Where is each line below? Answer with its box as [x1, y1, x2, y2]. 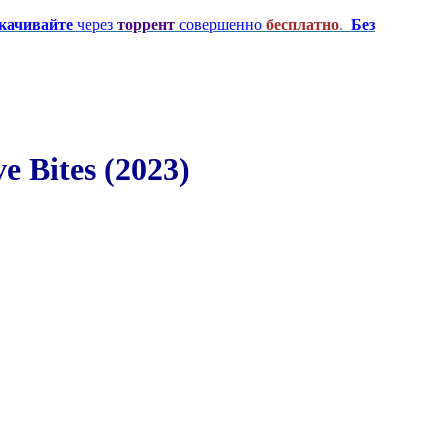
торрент [117, 16, 175, 33]
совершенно [179, 16, 262, 33]
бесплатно [266, 16, 339, 33]
